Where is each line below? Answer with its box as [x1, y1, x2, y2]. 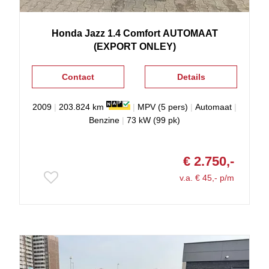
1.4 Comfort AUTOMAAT [107, 28, 218, 39]
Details [177, 72, 205, 82]
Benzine [89, 115, 119, 125]
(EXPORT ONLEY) [93, 41, 176, 52]
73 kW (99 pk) [127, 115, 180, 125]
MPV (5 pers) [138, 102, 188, 112]
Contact [61, 72, 94, 82]
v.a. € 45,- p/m [180, 173, 234, 183]
